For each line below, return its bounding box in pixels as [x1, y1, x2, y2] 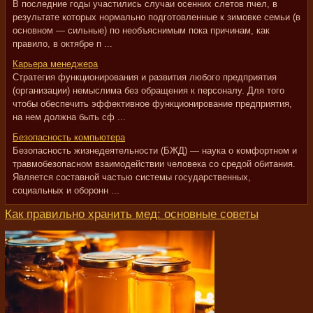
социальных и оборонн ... [13, 185, 119, 196]
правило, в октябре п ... [13, 38, 112, 49]
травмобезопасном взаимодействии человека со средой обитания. [13, 159, 296, 169]
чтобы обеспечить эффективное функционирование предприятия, [13, 99, 292, 109]
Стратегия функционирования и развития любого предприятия [13, 72, 277, 82]
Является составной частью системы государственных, [13, 172, 251, 182]
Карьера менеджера [13, 59, 98, 69]
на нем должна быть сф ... [13, 112, 126, 122]
